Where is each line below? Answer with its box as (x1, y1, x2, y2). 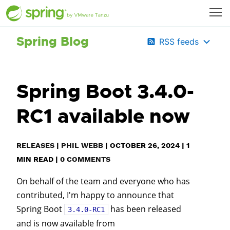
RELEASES (16, 141, 54, 149)
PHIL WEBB (61, 141, 103, 149)
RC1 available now (16, 104, 190, 129)
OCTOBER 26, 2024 (110, 141, 180, 149)
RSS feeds (159, 36, 199, 47)
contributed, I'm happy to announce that (16, 189, 174, 201)
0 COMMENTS (60, 155, 110, 163)
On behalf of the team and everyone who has (16, 176, 190, 187)
